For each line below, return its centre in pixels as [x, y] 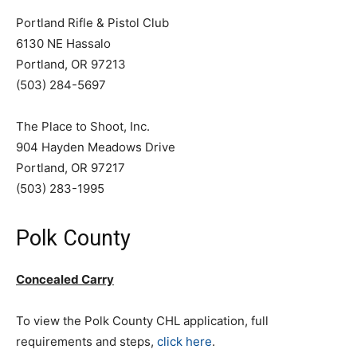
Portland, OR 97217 [71, 168]
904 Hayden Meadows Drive [96, 147]
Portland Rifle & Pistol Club [92, 23]
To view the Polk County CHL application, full [142, 321]
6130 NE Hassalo [63, 43]
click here [184, 341]
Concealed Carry [65, 279]
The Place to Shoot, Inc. [83, 126]
